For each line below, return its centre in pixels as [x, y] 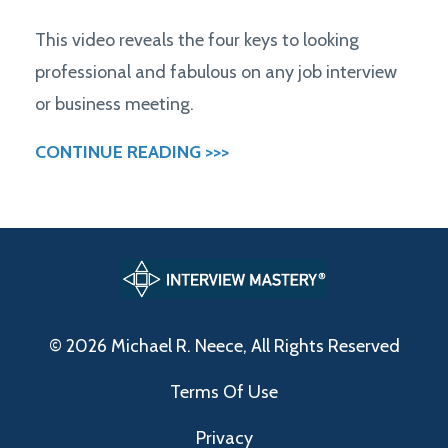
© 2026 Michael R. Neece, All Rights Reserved [224, 345]
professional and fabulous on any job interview [216, 71]
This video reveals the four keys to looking [197, 39]
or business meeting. [114, 103]
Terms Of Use [224, 391]
